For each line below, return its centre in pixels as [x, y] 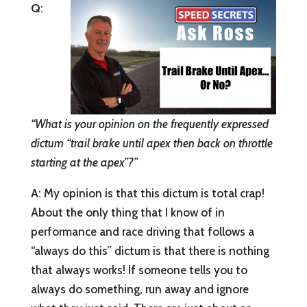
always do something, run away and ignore [139, 290]
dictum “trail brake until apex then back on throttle [151, 144]
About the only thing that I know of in [127, 213]
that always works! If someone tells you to [139, 270]
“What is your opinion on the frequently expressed [149, 124]
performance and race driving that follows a [142, 232]
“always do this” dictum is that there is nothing [150, 251]
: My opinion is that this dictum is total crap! [151, 194]
